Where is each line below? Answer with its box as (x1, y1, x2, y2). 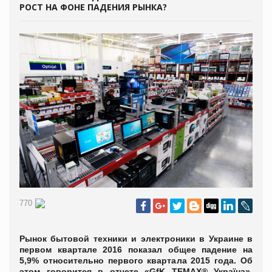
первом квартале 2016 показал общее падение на (19, 245, 253, 255)
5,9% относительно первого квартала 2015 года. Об (19, 256, 253, 266)
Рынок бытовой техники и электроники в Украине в (19, 234, 253, 244)
